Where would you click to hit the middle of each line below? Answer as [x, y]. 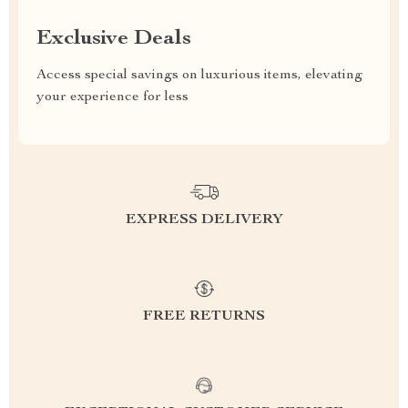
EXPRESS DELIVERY [204, 220]
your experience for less [112, 97]
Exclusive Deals [114, 39]
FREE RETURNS [204, 317]
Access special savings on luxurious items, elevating [199, 76]
